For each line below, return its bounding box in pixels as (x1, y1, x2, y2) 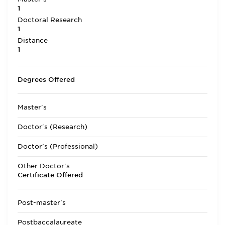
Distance (18, 37, 48, 44)
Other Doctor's (18, 162, 70, 170)
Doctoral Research (18, 16, 82, 24)
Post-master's (18, 199, 66, 206)
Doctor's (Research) (18, 123, 87, 131)
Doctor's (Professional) (18, 143, 98, 150)
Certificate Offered (18, 171, 83, 179)
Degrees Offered (18, 76, 75, 83)
